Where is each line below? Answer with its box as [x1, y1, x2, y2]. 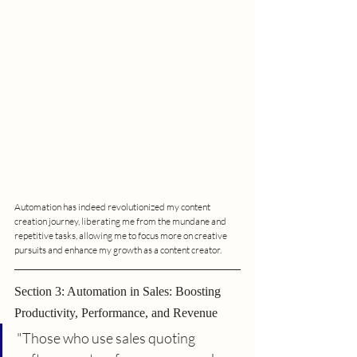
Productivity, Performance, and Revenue [14, 305, 218, 320]
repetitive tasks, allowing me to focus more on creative [14, 229, 229, 241]
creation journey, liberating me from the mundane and [14, 214, 228, 227]
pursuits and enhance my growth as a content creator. [14, 243, 222, 256]
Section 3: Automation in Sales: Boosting [14, 284, 224, 298]
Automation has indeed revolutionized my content [14, 200, 212, 213]
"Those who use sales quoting [17, 328, 198, 347]
